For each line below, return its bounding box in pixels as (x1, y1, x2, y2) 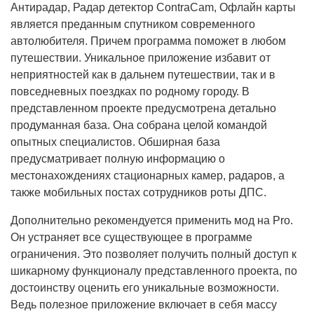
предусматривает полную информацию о (11, 153, 225, 165)
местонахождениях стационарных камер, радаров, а (11, 170, 285, 182)
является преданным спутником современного (11, 18, 255, 31)
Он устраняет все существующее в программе (11, 231, 252, 244)
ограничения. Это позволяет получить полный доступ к (11, 248, 296, 261)
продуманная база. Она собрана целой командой (11, 119, 267, 132)
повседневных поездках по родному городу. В (11, 86, 250, 98)
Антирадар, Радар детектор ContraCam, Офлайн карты (11, 1, 296, 14)
